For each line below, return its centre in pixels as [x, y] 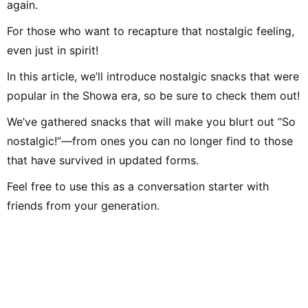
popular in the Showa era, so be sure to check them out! [153, 95]
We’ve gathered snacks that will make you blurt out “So [151, 121]
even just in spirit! [53, 50]
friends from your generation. [83, 205]
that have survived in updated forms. [103, 160]
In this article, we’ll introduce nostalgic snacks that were [153, 76]
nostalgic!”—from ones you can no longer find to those [150, 141]
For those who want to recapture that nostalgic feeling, [151, 31]
